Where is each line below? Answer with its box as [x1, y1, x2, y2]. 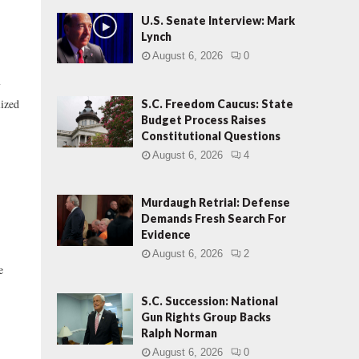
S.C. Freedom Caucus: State [141, 97, 293, 111]
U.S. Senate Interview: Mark [141, 14, 295, 27]
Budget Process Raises [141, 113, 266, 127]
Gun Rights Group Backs [141, 310, 271, 325]
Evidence [141, 228, 191, 242]
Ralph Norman [141, 326, 217, 341]
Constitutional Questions [141, 129, 280, 143]
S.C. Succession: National [141, 294, 278, 309]
